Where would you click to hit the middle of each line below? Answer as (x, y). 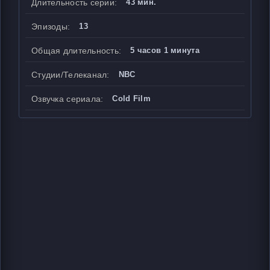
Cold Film (132, 99)
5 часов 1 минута (165, 50)
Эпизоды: (51, 27)
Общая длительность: (77, 51)
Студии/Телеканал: (71, 75)
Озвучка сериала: (67, 99)
